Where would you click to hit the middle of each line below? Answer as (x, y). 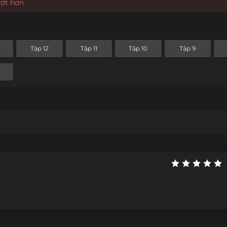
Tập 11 (89, 49)
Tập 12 (39, 49)
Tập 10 (138, 49)
